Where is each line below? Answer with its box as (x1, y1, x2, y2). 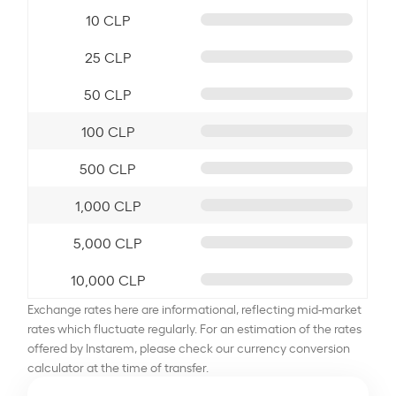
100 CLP (80, 120, 134, 141)
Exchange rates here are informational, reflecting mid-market (27, 299, 362, 316)
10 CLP (85, 9, 130, 29)
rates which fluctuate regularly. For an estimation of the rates (27, 318, 362, 336)
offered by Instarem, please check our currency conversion (27, 338, 351, 355)
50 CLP (84, 83, 132, 103)
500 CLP (80, 157, 136, 178)
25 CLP (84, 46, 131, 66)
